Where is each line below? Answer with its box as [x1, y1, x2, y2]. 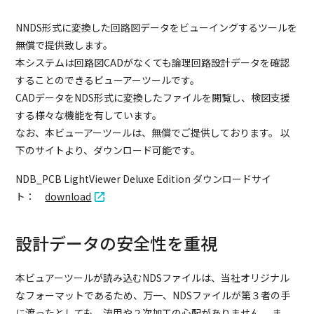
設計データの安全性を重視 [15, 230, 218, 255]
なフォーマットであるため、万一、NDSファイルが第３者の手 [15, 287, 291, 302]
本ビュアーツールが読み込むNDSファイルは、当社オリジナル [15, 270, 290, 285]
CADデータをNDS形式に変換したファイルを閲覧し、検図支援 [15, 90, 291, 104]
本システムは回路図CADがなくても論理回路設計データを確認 [15, 55, 290, 69]
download [45, 189, 92, 203]
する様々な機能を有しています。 [15, 107, 163, 122]
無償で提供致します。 [15, 37, 114, 52]
